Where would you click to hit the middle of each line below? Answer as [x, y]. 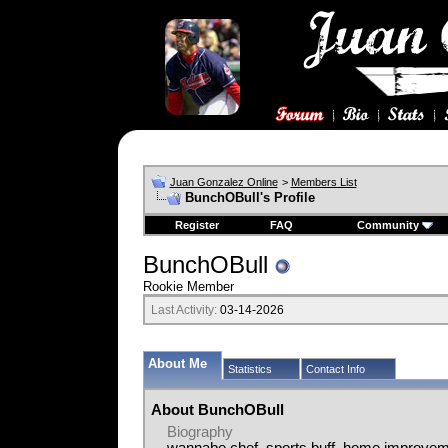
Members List [323, 182]
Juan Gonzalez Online [223, 182]
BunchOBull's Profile [249, 197]
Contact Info [335, 369]
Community [388, 225]
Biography [199, 432]
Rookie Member [188, 286]
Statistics [249, 369]
